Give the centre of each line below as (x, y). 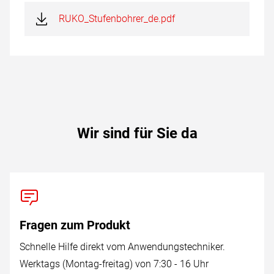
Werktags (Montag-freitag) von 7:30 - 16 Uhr (114, 264)
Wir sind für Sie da (137, 133)
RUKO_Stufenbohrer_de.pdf (117, 19)
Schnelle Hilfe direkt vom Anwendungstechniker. (122, 247)
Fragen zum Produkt (75, 225)
